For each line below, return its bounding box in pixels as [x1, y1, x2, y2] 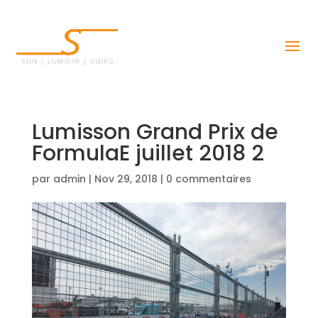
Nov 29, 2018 [94, 172, 158, 186]
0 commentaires [165, 172, 251, 186]
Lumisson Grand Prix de [31, 117, 278, 147]
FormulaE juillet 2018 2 [31, 138, 264, 168]
